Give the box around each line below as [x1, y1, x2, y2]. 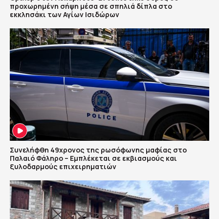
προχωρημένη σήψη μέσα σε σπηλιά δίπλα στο [10, 1, 172, 11]
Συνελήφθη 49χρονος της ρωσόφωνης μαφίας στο [10, 145, 187, 154]
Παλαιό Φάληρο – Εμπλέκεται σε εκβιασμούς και [10, 153, 177, 163]
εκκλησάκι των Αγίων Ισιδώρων [10, 10, 119, 20]
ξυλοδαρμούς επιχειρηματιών [10, 161, 116, 171]
